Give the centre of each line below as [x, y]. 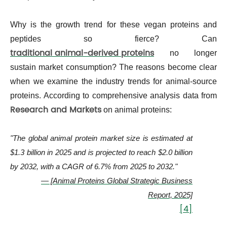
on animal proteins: [137, 110]
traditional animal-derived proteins [82, 53]
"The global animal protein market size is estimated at [101, 138]
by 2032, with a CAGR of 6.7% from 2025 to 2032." [94, 167]
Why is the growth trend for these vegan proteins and [113, 25]
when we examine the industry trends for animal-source [113, 82]
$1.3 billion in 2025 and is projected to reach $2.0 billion [101, 153]
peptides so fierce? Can [113, 39]
